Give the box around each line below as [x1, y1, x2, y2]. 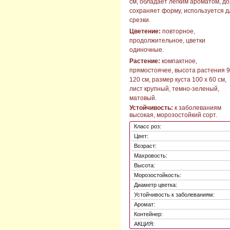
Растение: [129, 57, 160, 65]
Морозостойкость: [134, 172, 181, 179]
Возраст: [134, 143, 157, 149]
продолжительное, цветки [129, 37, 205, 45]
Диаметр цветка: [134, 182, 177, 188]
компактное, [160, 57, 197, 65]
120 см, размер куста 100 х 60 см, [129, 75, 226, 83]
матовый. [129, 94, 157, 102]
